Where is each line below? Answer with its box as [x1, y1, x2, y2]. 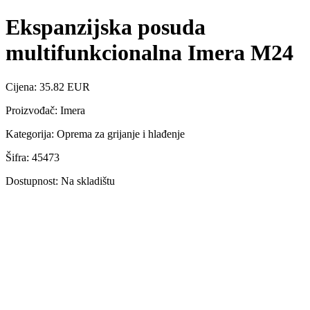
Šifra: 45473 [6, 151, 60, 163]
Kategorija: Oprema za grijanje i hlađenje [6, 127, 185, 140]
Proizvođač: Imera [6, 104, 85, 116]
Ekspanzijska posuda [6, 15, 206, 40]
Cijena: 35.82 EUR [6, 80, 90, 93]
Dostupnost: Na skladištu [6, 174, 115, 187]
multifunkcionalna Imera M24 [6, 40, 293, 66]
